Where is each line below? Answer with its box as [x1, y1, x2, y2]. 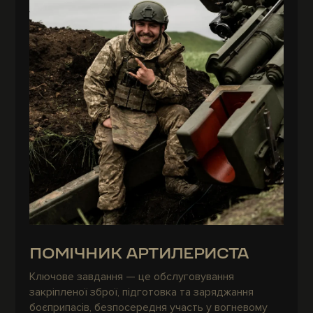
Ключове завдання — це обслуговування [29, 270, 235, 284]
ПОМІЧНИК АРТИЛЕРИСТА [29, 245, 249, 263]
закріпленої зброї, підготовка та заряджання [29, 285, 254, 300]
